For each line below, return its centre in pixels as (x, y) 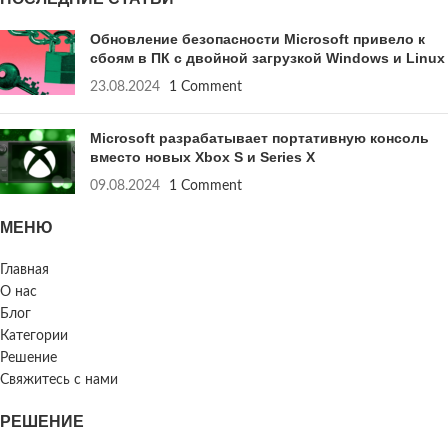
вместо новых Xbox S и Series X (202, 156)
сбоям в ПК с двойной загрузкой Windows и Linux (267, 57)
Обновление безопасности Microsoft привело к (257, 38)
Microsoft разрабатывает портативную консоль (259, 137)
